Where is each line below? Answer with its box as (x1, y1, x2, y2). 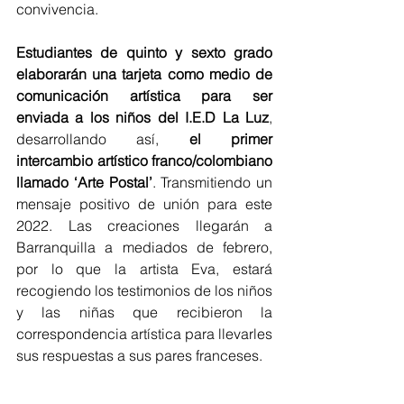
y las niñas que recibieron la (16, 303, 272, 322)
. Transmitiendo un (151, 173, 272, 192)
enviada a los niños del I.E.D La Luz (16, 108, 269, 127)
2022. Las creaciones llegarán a (16, 216, 272, 235)
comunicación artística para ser (16, 87, 272, 106)
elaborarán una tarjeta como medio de (16, 65, 272, 84)
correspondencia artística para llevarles (16, 325, 272, 344)
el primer (188, 130, 273, 149)
